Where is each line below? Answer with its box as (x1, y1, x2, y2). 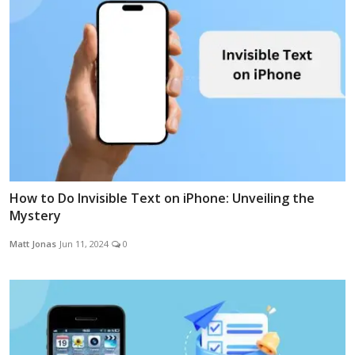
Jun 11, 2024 (59, 238, 109, 250)
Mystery (10, 207, 61, 225)
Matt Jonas (10, 238, 56, 250)
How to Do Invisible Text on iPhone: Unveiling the (10, 189, 315, 208)
